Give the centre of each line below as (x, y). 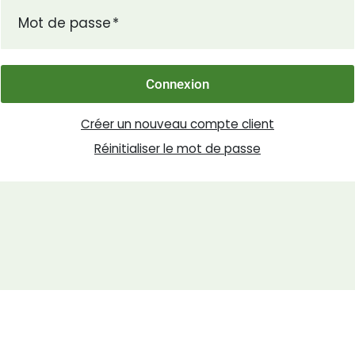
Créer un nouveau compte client (177, 124)
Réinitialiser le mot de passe (177, 148)
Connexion (177, 84)
